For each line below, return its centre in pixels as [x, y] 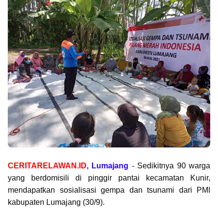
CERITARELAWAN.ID [47, 166]
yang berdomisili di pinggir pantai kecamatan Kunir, [109, 178]
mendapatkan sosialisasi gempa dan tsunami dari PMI [109, 190]
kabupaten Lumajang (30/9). [57, 202]
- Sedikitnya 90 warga [170, 166]
